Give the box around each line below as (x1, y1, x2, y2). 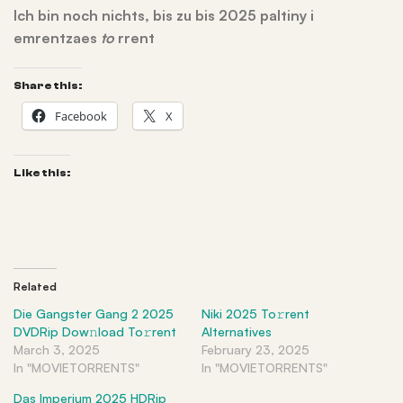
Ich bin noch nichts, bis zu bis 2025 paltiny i (13, 6, 314, 24)
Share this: (13, 79, 82, 92)
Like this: (13, 166, 70, 179)
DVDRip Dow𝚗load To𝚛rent (13, 324, 176, 339)
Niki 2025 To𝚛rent (201, 306, 309, 321)
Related (13, 280, 57, 293)
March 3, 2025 (13, 342, 100, 357)
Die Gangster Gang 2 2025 (13, 306, 174, 321)
